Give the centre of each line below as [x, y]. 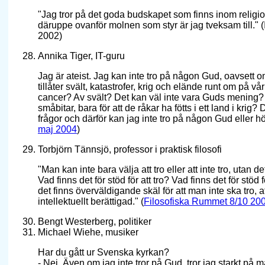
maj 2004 [57, 130]
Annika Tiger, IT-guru [81, 56]
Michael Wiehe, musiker [88, 232]
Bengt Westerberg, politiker [95, 222]
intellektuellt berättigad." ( [91, 202]
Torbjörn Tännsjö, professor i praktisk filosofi [130, 150]
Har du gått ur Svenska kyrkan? [104, 253]
